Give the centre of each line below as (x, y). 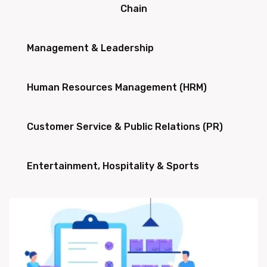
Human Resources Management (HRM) (117, 87)
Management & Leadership (90, 48)
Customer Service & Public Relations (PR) (125, 127)
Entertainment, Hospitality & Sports (113, 166)
